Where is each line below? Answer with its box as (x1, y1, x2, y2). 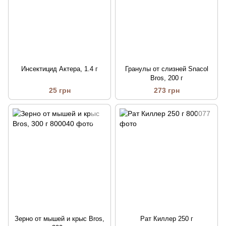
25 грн (48, 86, 71, 94)
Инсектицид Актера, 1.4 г (21, 65, 98, 73)
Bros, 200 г (150, 74, 183, 82)
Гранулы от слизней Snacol (125, 65, 208, 73)
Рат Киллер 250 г (140, 214, 193, 222)
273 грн (153, 86, 180, 94)
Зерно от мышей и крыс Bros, (15, 214, 104, 222)
